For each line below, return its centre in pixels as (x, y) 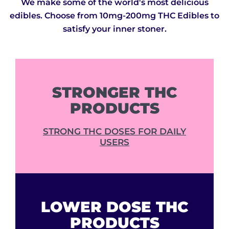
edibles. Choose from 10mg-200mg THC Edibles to (114, 16)
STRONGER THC (114, 93)
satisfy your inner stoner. (114, 29)
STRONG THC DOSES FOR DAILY (114, 132)
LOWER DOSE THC (114, 207)
